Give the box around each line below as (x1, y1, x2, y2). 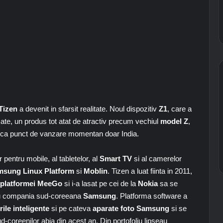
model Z (158, 117, 188, 125)
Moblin (84, 167, 108, 175)
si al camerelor (132, 154, 182, 163)
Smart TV (100, 154, 132, 163)
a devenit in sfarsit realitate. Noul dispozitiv (17, 105, 159, 113)
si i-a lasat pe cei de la (62, 179, 138, 188)
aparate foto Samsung (93, 204, 169, 213)
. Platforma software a (116, 192, 187, 200)
